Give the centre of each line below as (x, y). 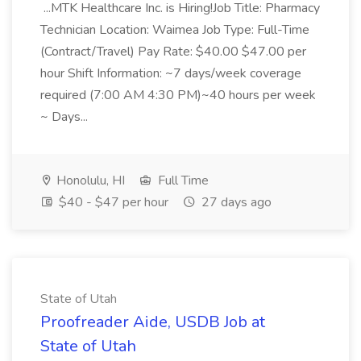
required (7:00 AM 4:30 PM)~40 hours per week (178, 95)
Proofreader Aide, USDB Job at (153, 322)
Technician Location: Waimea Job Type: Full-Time (175, 30)
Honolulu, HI (89, 180)
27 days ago (235, 202)
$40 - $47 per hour (112, 202)
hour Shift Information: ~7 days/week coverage (171, 73)
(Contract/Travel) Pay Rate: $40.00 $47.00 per (173, 52)
